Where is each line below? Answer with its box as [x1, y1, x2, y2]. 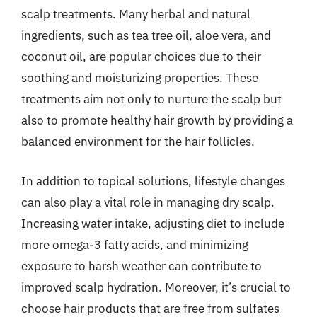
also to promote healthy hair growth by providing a [21, 113, 293, 128]
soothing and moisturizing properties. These [21, 70, 258, 86]
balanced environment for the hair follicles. [21, 134, 255, 149]
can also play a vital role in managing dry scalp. [21, 194, 275, 210]
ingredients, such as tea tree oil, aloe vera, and [21, 28, 271, 43]
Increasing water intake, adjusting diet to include [21, 215, 284, 231]
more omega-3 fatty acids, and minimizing [21, 236, 248, 253]
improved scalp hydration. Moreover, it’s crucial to [21, 279, 291, 295]
